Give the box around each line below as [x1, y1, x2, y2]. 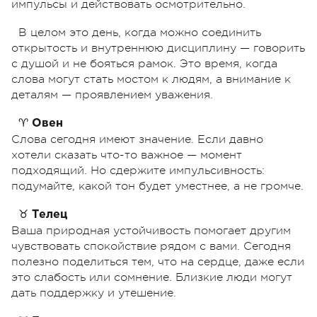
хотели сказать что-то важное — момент [11, 148, 242, 161]
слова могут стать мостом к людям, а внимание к [11, 72, 291, 86]
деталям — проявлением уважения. [11, 88, 213, 101]
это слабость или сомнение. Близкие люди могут [11, 270, 292, 284]
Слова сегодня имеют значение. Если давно [11, 132, 263, 146]
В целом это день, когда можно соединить [18, 25, 261, 39]
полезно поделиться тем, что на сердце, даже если [11, 255, 304, 268]
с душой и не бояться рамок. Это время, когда [11, 57, 277, 70]
